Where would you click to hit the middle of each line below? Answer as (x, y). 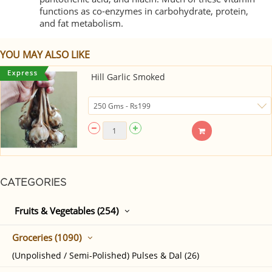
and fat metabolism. (81, 23)
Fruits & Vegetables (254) (66, 211)
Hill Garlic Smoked (128, 77)
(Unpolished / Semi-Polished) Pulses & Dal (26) (106, 256)
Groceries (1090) (47, 238)
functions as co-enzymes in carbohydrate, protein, (144, 11)
